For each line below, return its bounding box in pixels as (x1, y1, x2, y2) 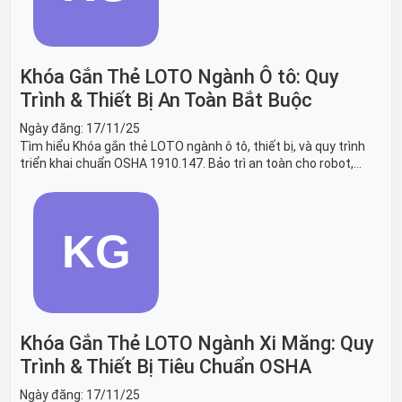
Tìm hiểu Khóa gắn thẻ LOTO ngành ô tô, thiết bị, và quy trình (20, 138, 365, 153)
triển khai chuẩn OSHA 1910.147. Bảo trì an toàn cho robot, (20, 155, 354, 170)
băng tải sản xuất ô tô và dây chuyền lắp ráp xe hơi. (20, 172, 310, 188)
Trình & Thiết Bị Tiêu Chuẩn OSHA (20, 354, 311, 378)
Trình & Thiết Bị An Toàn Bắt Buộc (20, 88, 312, 111)
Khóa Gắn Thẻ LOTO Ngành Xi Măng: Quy (20, 331, 374, 354)
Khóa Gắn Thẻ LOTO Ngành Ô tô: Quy (20, 65, 339, 88)
